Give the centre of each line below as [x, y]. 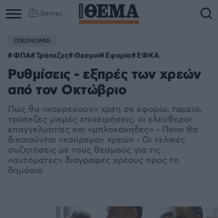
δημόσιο [25, 171]
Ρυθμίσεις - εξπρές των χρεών [104, 75]
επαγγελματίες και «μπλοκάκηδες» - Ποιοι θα [103, 130]
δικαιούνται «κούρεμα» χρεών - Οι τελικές [97, 140]
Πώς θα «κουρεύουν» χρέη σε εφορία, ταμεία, [105, 109]
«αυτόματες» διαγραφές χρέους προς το [93, 161]
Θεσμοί [87, 56]
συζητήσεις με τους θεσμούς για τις [84, 150]
